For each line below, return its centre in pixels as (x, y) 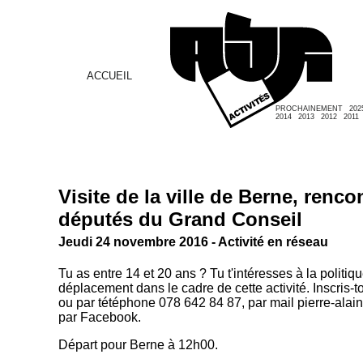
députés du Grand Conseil (180, 219)
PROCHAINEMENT (309, 109)
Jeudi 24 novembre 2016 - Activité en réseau (193, 241)
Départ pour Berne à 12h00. (138, 345)
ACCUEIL (109, 76)
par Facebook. (100, 318)
